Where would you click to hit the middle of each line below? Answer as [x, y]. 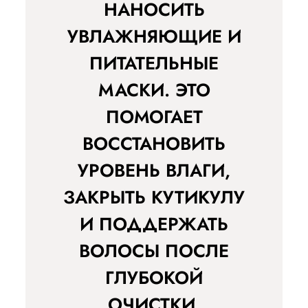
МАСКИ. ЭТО [154, 90]
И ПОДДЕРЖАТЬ [154, 224]
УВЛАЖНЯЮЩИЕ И [154, 37]
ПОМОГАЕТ [154, 117]
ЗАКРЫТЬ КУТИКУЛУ [154, 198]
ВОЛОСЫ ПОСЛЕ [154, 251]
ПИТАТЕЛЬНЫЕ [154, 64]
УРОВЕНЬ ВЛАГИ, [154, 171]
